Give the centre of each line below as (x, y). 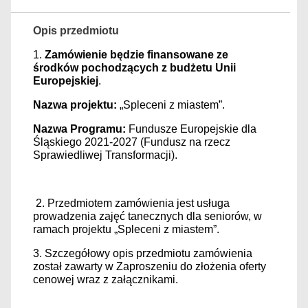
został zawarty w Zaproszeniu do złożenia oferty (150, 266)
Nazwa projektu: (75, 105)
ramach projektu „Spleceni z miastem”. (126, 229)
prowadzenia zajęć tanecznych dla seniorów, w (147, 216)
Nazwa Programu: (79, 129)
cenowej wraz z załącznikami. (106, 279)
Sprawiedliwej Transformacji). (105, 155)
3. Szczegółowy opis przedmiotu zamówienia (143, 253)
